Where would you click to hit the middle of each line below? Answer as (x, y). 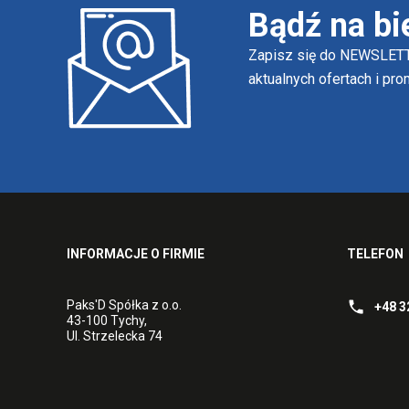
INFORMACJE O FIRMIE (135, 253)
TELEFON (375, 253)
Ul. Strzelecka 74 (114, 336)
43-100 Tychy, (106, 320)
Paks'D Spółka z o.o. (124, 304)
